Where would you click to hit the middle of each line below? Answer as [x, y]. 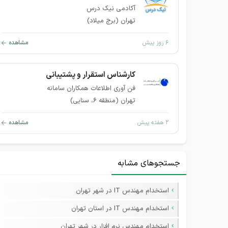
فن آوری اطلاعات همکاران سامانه [91, 89]
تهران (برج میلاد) [111, 21]
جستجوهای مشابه [149, 163]
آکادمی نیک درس [111, 9]
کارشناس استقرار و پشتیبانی [91, 75]
